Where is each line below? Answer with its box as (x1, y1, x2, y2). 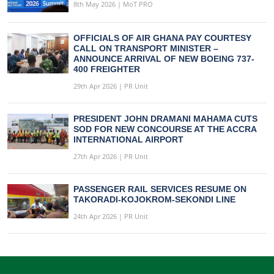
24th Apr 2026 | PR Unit (73, 211, 148, 221)
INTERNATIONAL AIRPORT (73, 134, 183, 144)
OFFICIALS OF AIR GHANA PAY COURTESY (73, 32, 251, 43)
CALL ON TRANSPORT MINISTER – (73, 43, 218, 53)
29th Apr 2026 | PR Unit (73, 81, 148, 91)
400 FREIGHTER (73, 64, 140, 74)
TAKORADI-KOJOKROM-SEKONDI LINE (73, 194, 235, 204)
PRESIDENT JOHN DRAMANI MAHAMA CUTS (73, 113, 257, 124)
